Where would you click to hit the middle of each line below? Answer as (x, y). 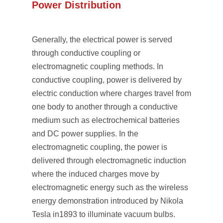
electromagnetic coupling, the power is (100, 147)
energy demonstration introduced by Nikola (108, 201)
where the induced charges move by (96, 174)
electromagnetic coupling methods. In (98, 66)
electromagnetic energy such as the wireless (110, 187)
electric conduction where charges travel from (111, 93)
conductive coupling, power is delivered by (107, 80)
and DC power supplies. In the (85, 134)
